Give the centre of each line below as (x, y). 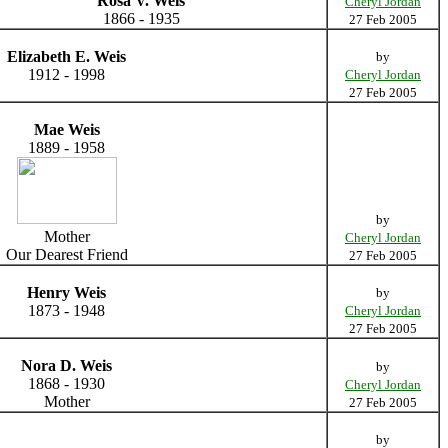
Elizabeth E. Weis (66, 56)
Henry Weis (66, 292)
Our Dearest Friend (66, 254)
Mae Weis (66, 129)
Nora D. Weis (66, 365)
